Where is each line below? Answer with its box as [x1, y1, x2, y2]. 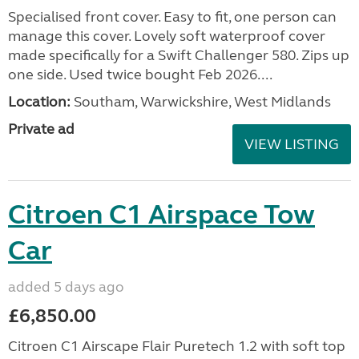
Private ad [8, 120, 75, 138]
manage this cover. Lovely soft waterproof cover [8, 27, 325, 45]
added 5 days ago [8, 278, 124, 296]
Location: [8, 93, 71, 111]
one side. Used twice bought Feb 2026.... [8, 66, 272, 83]
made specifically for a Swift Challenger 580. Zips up [8, 46, 349, 64]
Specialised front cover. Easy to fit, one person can [8, 8, 337, 26]
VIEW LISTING [244, 135, 339, 153]
